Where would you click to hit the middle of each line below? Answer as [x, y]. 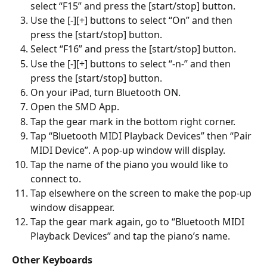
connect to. [56, 179]
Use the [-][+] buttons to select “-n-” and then [132, 63]
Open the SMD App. [75, 107]
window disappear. [72, 208]
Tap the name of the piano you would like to [131, 165]
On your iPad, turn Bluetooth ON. [105, 92]
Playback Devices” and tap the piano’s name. [130, 236]
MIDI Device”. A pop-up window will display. [128, 150]
